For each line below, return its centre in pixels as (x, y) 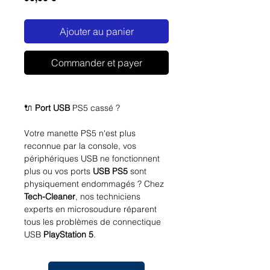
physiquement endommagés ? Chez (94, 184)
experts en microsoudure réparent (90, 209)
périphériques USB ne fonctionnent (92, 159)
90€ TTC (88, 260)
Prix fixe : (52, 260)
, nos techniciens (108, 197)
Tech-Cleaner (50, 197)
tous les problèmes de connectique (93, 222)
